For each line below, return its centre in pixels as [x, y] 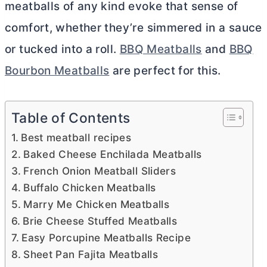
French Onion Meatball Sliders [100, 170]
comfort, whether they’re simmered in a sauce [133, 27]
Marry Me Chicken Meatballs [97, 204]
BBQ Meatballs [161, 49]
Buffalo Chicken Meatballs [90, 187]
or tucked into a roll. [62, 49]
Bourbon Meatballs [57, 70]
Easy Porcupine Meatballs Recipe [106, 237]
